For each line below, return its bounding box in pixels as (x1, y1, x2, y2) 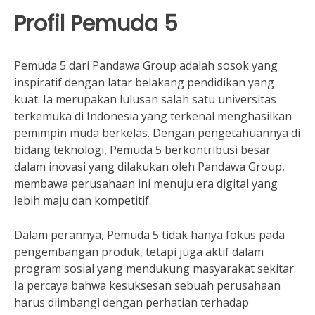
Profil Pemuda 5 (14, 8, 178, 39)
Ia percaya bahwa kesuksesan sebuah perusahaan (14, 278, 281, 293)
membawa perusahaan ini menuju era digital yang (14, 176, 278, 191)
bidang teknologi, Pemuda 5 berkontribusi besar (14, 142, 271, 157)
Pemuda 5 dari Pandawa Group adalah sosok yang (14, 58, 278, 73)
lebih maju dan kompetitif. (14, 193, 151, 208)
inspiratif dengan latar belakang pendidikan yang (14, 75, 274, 90)
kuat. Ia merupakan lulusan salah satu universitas (14, 91, 276, 107)
